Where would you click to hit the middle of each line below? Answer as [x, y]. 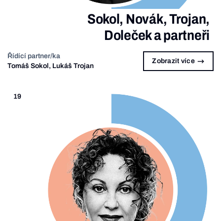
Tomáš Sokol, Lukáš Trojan [51, 66]
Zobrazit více [173, 61]
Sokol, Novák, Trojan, [148, 19]
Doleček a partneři [157, 35]
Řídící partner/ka [34, 56]
